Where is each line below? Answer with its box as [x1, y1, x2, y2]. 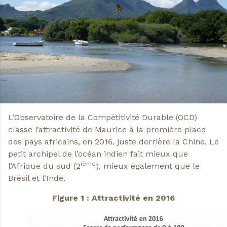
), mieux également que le [96, 161, 200, 171]
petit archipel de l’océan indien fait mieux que [8, 149, 188, 159]
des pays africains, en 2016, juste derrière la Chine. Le [8, 137, 219, 147]
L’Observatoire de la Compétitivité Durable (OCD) [8, 112, 197, 123]
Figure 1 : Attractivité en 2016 [52, 193, 175, 203]
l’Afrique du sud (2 [8, 161, 81, 171]
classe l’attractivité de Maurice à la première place [8, 125, 206, 135]
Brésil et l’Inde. [8, 173, 65, 183]
